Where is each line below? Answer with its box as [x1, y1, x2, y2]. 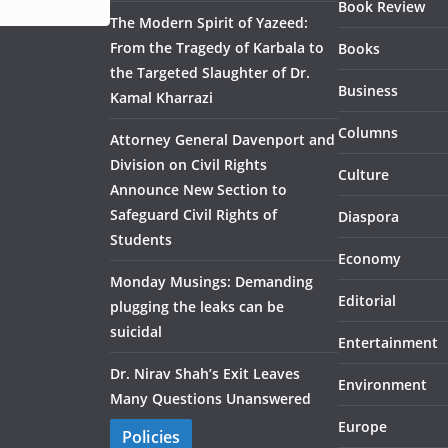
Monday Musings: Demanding [110, 272, 313, 291]
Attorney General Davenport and [110, 130, 335, 149]
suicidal [110, 322, 162, 341]
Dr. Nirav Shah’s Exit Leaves [110, 364, 300, 383]
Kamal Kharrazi [110, 88, 213, 107]
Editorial [338, 291, 396, 310]
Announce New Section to [110, 180, 287, 199]
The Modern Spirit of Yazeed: [110, 13, 308, 32]
